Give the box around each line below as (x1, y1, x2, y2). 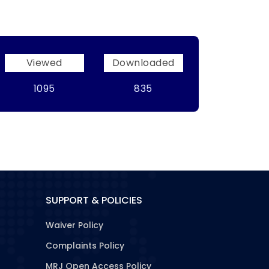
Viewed (26, 56, 62, 70)
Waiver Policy (46, 219, 103, 231)
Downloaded (112, 56, 175, 70)
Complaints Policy (46, 240, 124, 252)
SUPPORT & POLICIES (46, 193, 142, 207)
